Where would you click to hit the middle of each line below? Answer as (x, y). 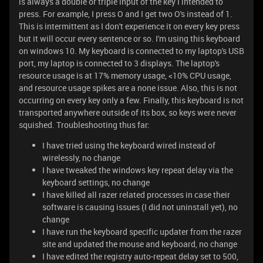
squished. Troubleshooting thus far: (84, 125)
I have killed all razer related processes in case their (136, 195)
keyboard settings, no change (96, 182)
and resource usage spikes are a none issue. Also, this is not (128, 88)
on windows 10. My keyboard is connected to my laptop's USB (131, 51)
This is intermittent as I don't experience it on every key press (129, 26)
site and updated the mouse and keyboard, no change (140, 244)
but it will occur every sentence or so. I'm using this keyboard (129, 38)
